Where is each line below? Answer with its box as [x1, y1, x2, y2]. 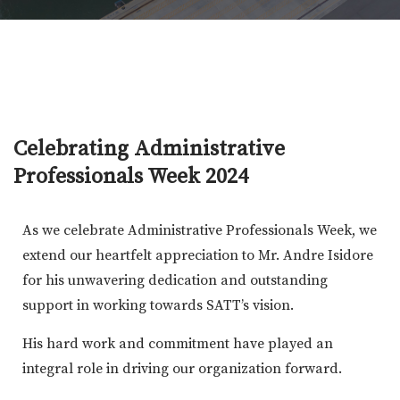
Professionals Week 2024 [13, 162, 248, 190]
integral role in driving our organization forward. [22, 359, 342, 378]
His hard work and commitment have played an [22, 334, 333, 353]
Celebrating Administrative [13, 135, 285, 162]
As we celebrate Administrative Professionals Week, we [22, 221, 377, 239]
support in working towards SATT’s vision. [22, 296, 294, 314]
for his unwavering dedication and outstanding [22, 271, 328, 289]
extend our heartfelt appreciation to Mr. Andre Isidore [22, 246, 373, 264]
